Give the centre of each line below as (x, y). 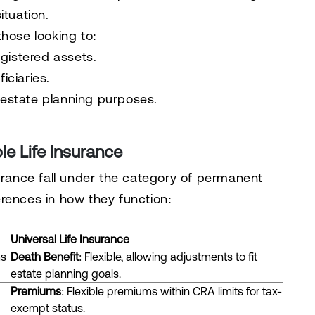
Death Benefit (44, 257)
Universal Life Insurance (70, 239)
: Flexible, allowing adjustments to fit (168, 257)
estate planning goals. (65, 274)
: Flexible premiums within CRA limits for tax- (171, 291)
